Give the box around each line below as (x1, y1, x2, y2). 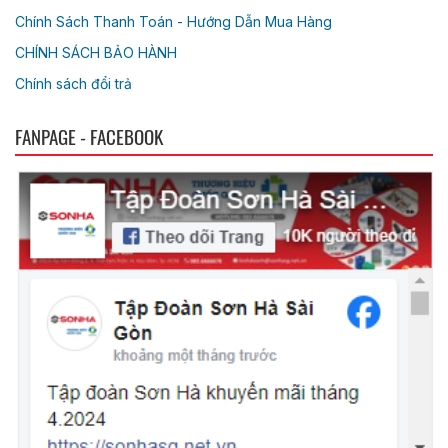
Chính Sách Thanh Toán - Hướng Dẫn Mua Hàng (15, 13, 332, 31)
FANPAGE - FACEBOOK (15, 122, 163, 151)
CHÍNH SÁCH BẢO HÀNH (15, 44, 177, 62)
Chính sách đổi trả (15, 75, 132, 93)
